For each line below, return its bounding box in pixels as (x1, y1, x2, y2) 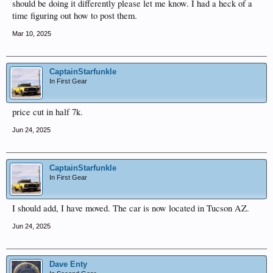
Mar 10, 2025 (12, 30, 51, 37)
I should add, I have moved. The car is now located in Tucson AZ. (12, 202, 249, 214)
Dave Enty (49, 260, 87, 269)
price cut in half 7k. (12, 106, 83, 118)
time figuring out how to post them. (12, 10, 137, 21)
